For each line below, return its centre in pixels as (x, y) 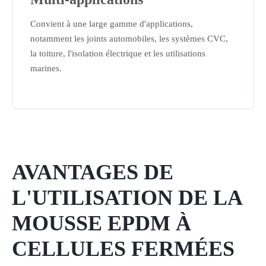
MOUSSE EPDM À (102, 223)
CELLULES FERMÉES (123, 249)
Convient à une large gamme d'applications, (112, 24)
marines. (46, 68)
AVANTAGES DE (93, 172)
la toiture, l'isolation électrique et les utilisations (118, 53)
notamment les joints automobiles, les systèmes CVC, (129, 39)
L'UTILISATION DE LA (127, 198)
